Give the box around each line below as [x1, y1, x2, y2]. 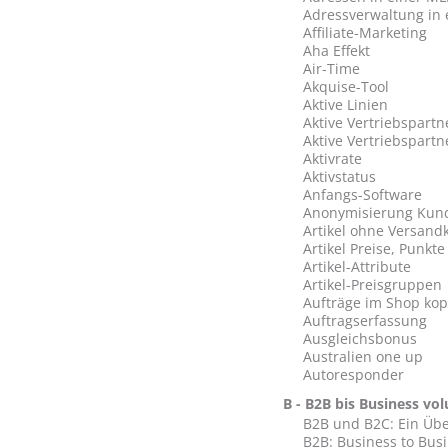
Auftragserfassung [302, 311, 427, 330]
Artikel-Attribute [302, 257, 411, 276]
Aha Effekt [302, 41, 370, 60]
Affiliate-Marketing [302, 23, 427, 42]
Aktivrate [302, 149, 362, 168]
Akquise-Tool [302, 77, 389, 96]
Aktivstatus [302, 167, 376, 186]
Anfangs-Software [302, 185, 422, 204]
